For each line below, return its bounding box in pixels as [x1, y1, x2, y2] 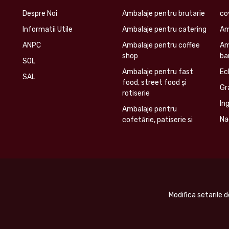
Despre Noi [22, 9, 57, 18]
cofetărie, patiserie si [122, 116, 193, 125]
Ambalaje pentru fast [122, 67, 193, 77]
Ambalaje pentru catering [122, 25, 207, 34]
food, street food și [122, 78, 187, 87]
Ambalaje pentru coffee [122, 41, 200, 50]
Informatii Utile [22, 25, 73, 34]
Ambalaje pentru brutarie [122, 9, 205, 18]
